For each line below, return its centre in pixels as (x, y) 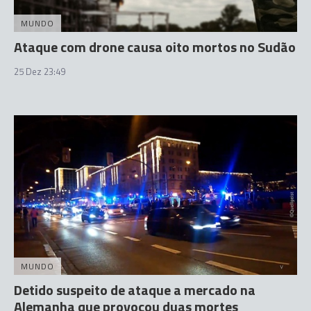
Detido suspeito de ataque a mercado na (135, 289)
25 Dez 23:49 (40, 72)
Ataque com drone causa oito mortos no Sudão (155, 47)
